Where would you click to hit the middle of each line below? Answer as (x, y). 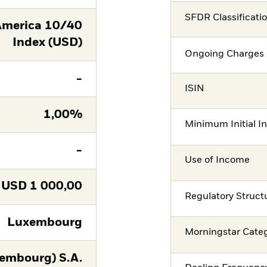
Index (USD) (47, 43)
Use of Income (218, 161)
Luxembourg (44, 222)
